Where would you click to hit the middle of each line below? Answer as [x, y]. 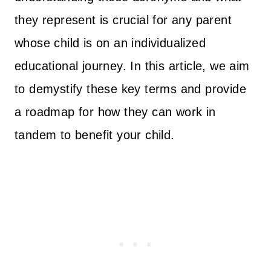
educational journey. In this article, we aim [132, 66]
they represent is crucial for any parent [123, 20]
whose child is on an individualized [110, 43]
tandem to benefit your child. [96, 135]
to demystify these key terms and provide [130, 89]
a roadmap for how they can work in [115, 112]
